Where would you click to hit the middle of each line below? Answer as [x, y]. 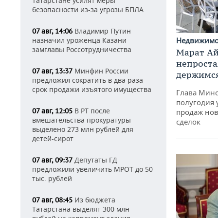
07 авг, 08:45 [52, 200]
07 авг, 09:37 [52, 160]
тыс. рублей [52, 178]
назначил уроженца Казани [79, 40]
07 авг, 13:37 [52, 71]
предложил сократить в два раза [88, 80]
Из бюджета [94, 200]
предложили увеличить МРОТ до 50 [92, 169]
